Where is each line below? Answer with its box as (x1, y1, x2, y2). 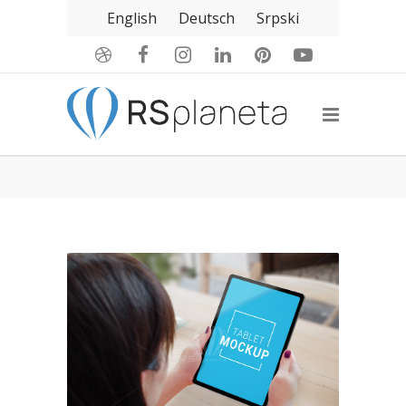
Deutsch (179, 8, 235, 28)
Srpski (256, 8, 299, 28)
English (107, 8, 157, 28)
